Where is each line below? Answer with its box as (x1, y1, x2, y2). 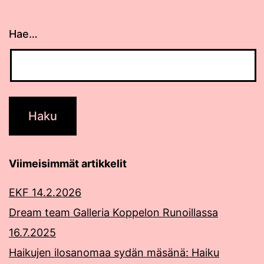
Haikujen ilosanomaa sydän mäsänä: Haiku (9, 246, 219, 259)
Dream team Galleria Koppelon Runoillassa (9, 206, 218, 219)
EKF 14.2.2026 (9, 186, 81, 199)
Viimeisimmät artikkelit (9, 157, 127, 170)
